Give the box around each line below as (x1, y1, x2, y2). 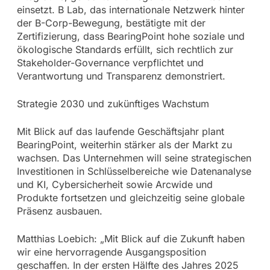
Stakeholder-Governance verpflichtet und (16, 57, 204, 69)
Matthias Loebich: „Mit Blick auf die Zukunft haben (16, 233, 245, 245)
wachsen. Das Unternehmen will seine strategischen (16, 152, 251, 165)
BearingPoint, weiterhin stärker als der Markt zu (16, 139, 232, 151)
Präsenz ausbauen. (16, 205, 102, 218)
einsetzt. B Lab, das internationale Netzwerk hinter (16, 4, 245, 16)
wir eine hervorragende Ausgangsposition (16, 246, 206, 259)
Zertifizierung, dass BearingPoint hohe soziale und (16, 30, 245, 43)
